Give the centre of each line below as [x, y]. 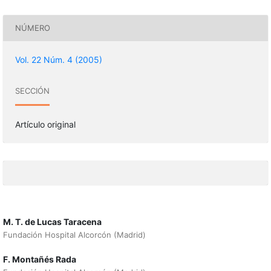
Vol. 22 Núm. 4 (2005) [58, 59]
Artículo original [45, 124]
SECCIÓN [32, 91]
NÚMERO [32, 28]
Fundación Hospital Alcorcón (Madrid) [74, 234]
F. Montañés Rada [39, 259]
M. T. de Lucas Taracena [52, 221]
